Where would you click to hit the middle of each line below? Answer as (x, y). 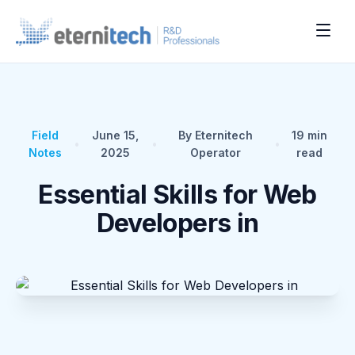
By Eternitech (216, 135)
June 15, (116, 135)
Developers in (177, 223)
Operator (216, 153)
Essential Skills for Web (177, 195)
